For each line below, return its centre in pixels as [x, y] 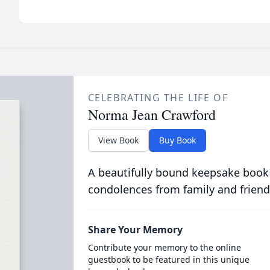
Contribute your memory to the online [164, 247]
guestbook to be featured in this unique [168, 259]
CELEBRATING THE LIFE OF [158, 97]
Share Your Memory [135, 229]
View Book [118, 140]
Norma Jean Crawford [152, 114]
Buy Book [177, 140]
